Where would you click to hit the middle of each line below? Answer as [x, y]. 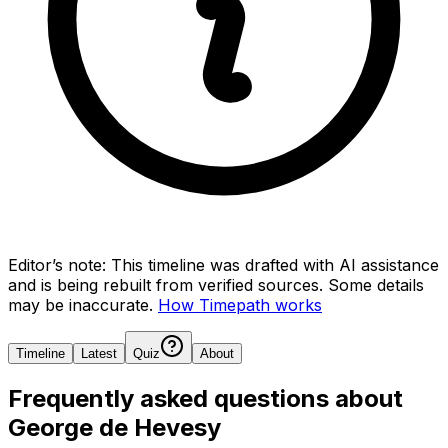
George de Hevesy [114, 427]
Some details [376, 284]
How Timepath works [240, 304]
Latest [99, 353]
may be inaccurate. [80, 304]
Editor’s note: [57, 264]
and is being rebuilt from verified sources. [165, 284]
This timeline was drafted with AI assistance [275, 264]
